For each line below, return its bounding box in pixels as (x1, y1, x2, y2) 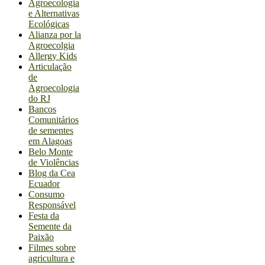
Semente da (28, 221, 72, 232)
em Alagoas (28, 136, 72, 147)
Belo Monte (28, 147, 73, 157)
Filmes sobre (28, 243, 76, 253)
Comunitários (28, 115, 79, 125)
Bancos (28, 104, 56, 115)
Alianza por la (28, 30, 81, 40)
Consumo (28, 189, 64, 200)
